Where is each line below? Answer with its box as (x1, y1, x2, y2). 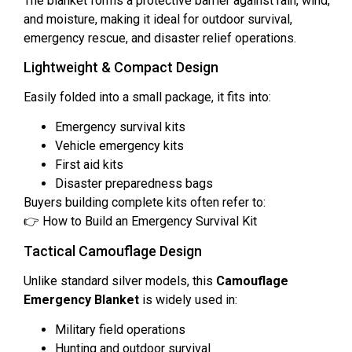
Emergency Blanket (24, 291, 139, 307)
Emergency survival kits (55, 119, 185, 135)
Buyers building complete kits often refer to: (24, 195, 266, 211)
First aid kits (55, 157, 123, 173)
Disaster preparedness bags (55, 176, 213, 192)
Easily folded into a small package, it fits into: (24, 90, 271, 105)
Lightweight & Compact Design (24, 59, 218, 76)
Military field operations (55, 322, 185, 338)
